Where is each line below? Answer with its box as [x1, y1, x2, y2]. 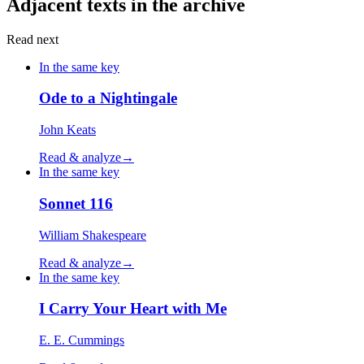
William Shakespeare [39, 227, 146, 242]
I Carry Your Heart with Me [39, 300, 227, 318]
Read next [6, 32, 58, 46]
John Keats [39, 123, 96, 137]
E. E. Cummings [39, 333, 124, 348]
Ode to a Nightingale [39, 89, 177, 107]
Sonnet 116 [39, 194, 113, 212]
